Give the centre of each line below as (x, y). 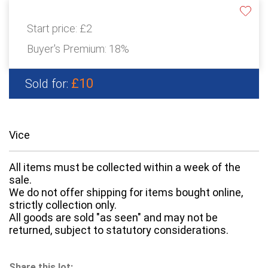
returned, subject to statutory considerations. (119, 230)
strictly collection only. (63, 205)
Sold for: (48, 84)
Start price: (53, 29)
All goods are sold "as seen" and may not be (113, 218)
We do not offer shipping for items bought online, (126, 193)
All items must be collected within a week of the (125, 167)
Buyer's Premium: (68, 49)
